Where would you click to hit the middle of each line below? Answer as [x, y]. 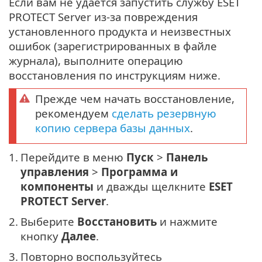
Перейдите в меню [73, 157]
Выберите [49, 221]
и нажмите [187, 221]
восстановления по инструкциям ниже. [115, 75]
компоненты [57, 186]
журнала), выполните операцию [96, 60]
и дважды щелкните [151, 186]
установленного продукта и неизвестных [120, 31]
